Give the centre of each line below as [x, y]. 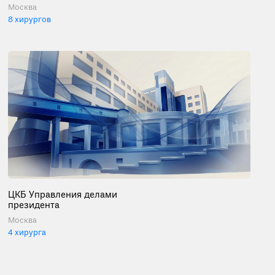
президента [34, 205]
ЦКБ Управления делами [63, 195]
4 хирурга [27, 233]
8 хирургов [30, 20]
